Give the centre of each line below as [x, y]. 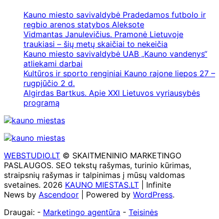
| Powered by [106, 194]
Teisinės [143, 212]
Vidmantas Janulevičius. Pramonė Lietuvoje [103, 34]
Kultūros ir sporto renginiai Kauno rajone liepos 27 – [119, 73]
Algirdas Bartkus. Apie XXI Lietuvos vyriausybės [112, 93]
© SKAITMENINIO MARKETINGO [121, 155]
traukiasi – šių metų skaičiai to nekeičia [96, 44]
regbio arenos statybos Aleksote [84, 24]
